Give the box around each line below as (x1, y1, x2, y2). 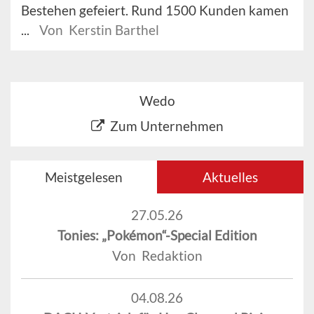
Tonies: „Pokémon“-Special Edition (57, 226, 257, 243)
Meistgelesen (45, 168, 123, 185)
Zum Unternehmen (109, 117, 224, 134)
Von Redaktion (111, 247, 203, 264)
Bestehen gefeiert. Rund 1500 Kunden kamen (21, 1, 289, 18)
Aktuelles (203, 168, 258, 185)
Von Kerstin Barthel (39, 21, 159, 38)
